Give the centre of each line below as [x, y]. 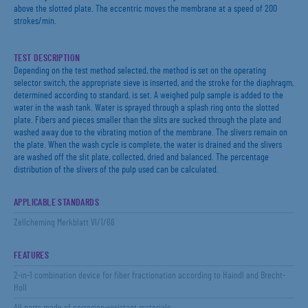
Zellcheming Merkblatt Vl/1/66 [64, 223]
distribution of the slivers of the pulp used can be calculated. [116, 170]
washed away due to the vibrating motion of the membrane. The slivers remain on [151, 133]
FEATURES [32, 256]
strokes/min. [35, 21]
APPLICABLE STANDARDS [56, 203]
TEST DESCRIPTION [47, 58]
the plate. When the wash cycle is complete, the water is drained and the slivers [148, 145]
